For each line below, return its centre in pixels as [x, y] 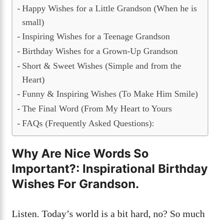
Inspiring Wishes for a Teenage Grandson [96, 36]
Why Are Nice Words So [80, 153]
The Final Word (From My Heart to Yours [97, 108]
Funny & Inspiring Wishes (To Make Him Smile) [110, 94]
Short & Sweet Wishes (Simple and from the [101, 66]
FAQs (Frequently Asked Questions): [88, 123]
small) [33, 22]
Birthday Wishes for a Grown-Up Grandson [100, 51]
